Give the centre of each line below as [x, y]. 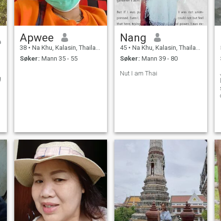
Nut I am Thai [138, 74]
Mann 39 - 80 [159, 59]
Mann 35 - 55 [58, 59]
